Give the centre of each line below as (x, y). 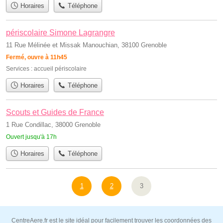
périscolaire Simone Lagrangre (60, 32)
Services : (20, 68)
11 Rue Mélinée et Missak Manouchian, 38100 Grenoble (86, 45)
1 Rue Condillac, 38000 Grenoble (53, 125)
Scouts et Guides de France (55, 112)
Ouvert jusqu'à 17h (31, 137)
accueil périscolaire (60, 68)
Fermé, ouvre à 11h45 (37, 57)
